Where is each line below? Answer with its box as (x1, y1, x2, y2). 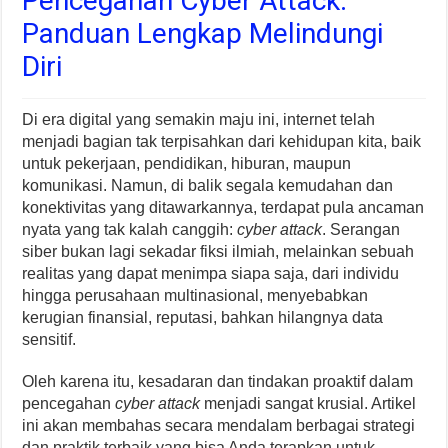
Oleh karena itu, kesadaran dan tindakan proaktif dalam (22, 373, 414, 391)
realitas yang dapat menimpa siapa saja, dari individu (22, 265, 400, 283)
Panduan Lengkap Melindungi (22, 17, 384, 51)
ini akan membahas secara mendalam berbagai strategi (22, 417, 416, 435)
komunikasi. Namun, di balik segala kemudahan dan (22, 177, 394, 195)
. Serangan (322, 221, 401, 239)
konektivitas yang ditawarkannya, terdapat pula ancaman (22, 199, 425, 217)
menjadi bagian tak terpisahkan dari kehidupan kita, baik (22, 133, 422, 151)
